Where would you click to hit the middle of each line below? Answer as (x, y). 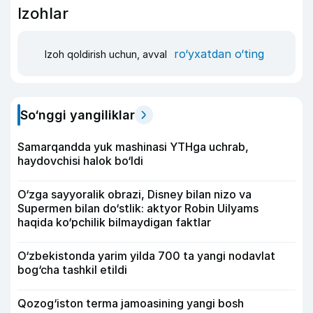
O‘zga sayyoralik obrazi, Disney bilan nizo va (134, 194)
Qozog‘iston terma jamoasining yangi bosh (131, 303)
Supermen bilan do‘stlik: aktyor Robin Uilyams (138, 208)
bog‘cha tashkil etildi (72, 270)
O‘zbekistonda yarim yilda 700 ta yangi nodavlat (146, 256)
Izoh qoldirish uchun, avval (107, 54)
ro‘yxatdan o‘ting (219, 53)
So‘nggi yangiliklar (78, 115)
